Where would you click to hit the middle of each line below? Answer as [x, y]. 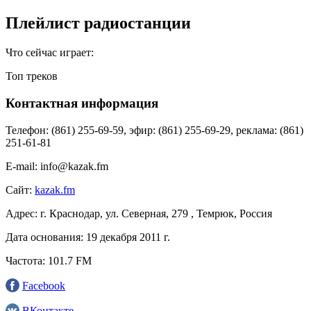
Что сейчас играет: [50, 53]
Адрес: [22, 213]
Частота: [25, 260]
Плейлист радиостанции [98, 23]
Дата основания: [44, 237]
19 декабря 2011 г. [128, 237]
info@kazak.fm [74, 166]
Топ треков [32, 76]
